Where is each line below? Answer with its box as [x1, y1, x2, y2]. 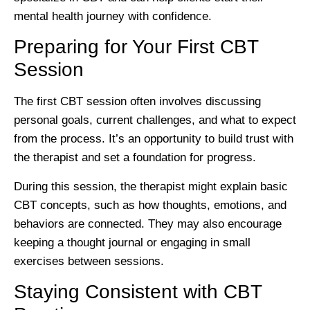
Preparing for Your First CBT [14, 36, 258, 58]
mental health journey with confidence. [14, 10, 212, 24]
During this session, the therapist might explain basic [14, 179, 288, 193]
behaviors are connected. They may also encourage [14, 217, 282, 230]
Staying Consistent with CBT [14, 281, 262, 303]
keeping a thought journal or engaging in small [14, 235, 250, 249]
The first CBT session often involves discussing [14, 95, 261, 109]
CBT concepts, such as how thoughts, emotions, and [14, 198, 286, 212]
